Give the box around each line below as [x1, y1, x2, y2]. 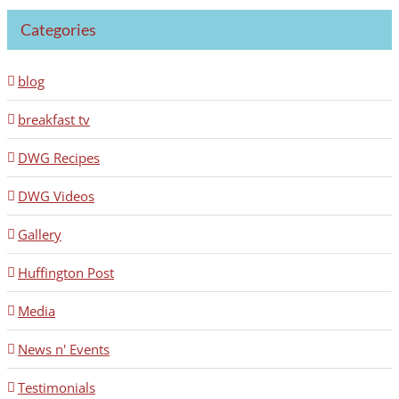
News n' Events [18, 340, 110, 359]
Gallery [18, 225, 61, 244]
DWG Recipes [18, 149, 100, 167]
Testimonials [18, 379, 95, 397]
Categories [20, 20, 96, 40]
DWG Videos [18, 187, 94, 206]
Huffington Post [18, 264, 114, 282]
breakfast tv [18, 110, 90, 129]
